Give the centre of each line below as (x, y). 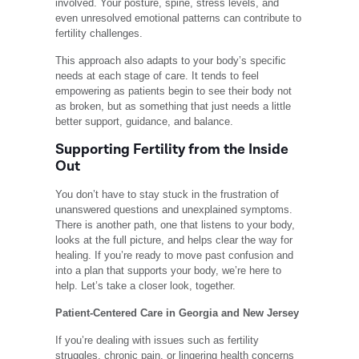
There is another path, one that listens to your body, (175, 225)
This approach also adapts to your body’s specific (171, 61)
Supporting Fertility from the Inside (172, 150)
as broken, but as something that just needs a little (173, 107)
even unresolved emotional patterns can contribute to (179, 18)
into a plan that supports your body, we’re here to (169, 271)
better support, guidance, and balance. (145, 122)
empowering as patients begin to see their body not (174, 91)
